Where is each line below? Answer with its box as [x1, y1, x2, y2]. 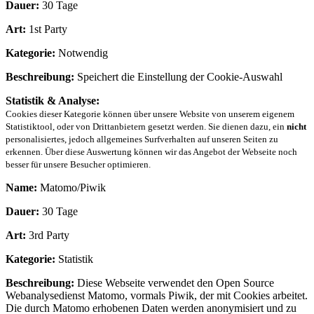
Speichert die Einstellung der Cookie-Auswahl [74, 70, 282, 83]
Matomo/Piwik [37, 181, 106, 193]
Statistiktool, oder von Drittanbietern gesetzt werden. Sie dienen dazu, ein [6, 121, 287, 132]
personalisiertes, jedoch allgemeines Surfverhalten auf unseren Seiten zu [6, 133, 278, 144]
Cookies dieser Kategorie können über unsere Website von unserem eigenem [6, 108, 294, 119]
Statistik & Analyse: [6, 94, 100, 107]
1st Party [26, 22, 67, 35]
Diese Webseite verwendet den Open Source [74, 276, 274, 289]
